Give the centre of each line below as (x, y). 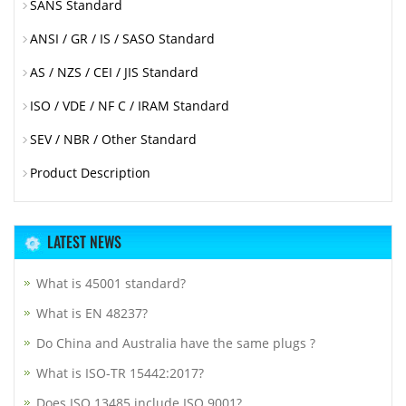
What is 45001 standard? (111, 283)
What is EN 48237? (92, 313)
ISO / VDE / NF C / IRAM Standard (130, 105)
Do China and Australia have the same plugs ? (176, 343)
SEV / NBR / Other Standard (113, 139)
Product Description (90, 172)
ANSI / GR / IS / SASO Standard (122, 38)
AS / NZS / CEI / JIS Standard (114, 72)
